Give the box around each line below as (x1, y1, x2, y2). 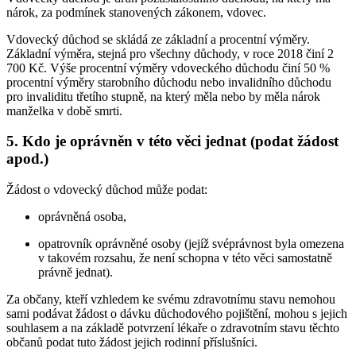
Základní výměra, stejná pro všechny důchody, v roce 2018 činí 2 (6, 46, 334, 60)
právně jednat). (38, 265, 113, 280)
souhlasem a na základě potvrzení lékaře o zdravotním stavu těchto (6, 321, 339, 335)
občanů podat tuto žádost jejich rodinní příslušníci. (6, 335, 257, 350)
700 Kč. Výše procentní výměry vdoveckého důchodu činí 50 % (6, 60, 330, 75)
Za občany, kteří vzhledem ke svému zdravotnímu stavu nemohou (6, 292, 335, 307)
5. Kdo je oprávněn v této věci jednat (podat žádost (6, 133, 339, 150)
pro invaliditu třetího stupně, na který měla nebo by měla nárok (6, 89, 320, 103)
